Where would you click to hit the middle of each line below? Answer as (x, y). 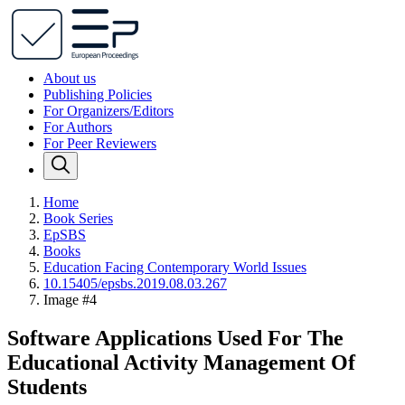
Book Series (78, 218)
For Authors (78, 127)
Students (47, 386)
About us (70, 78)
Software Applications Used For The (175, 338)
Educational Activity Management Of (181, 362)
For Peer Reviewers (100, 143)
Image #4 (70, 300)
